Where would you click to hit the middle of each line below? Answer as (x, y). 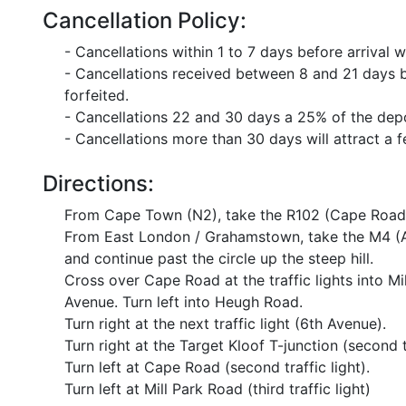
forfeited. (97, 95)
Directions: (98, 184)
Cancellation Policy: (145, 20)
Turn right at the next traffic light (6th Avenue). (225, 324)
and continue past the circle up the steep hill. (219, 258)
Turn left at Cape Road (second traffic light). (217, 367)
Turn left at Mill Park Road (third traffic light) (217, 389)
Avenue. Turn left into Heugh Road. (184, 302)
